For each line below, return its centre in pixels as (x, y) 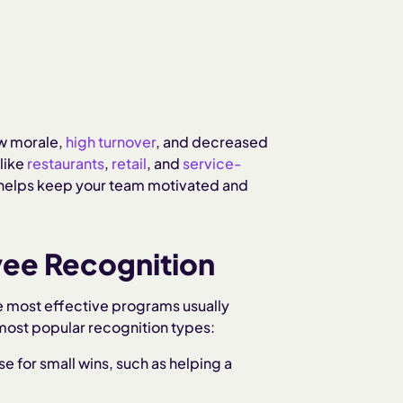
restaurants (66, 163)
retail (129, 163)
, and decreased (212, 141)
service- (212, 163)
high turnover (111, 141)
